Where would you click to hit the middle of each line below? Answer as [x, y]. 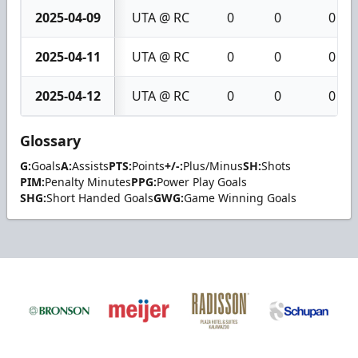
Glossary [50, 141]
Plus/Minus [213, 166]
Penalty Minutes [88, 182]
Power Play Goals [202, 182]
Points [148, 166]
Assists [90, 166]
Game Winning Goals [240, 198]
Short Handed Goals [100, 198]
